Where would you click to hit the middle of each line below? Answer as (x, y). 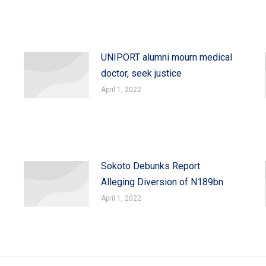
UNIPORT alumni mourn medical (166, 57)
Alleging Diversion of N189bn (162, 182)
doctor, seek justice (141, 73)
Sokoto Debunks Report (150, 166)
